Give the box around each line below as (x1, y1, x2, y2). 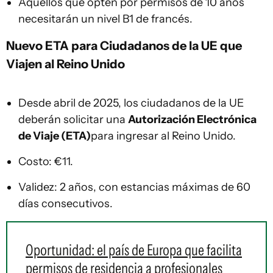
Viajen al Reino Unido (6, 56, 125, 71)
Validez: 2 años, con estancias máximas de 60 (18, 180, 250, 194)
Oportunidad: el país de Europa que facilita (26, 241, 242, 259)
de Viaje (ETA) (18, 129, 91, 143)
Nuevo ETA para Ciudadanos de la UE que (6, 38, 242, 53)
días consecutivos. (18, 197, 113, 210)
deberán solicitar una (18, 113, 128, 126)
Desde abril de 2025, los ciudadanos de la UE (18, 96, 244, 110)
